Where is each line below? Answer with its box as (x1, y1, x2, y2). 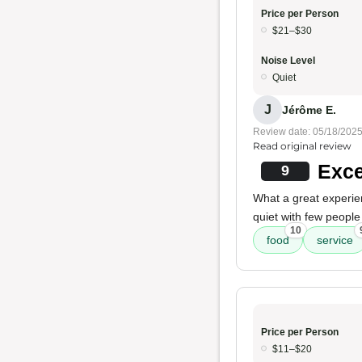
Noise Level (261, 55, 315, 66)
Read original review (253, 140, 351, 152)
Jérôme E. (282, 103, 336, 116)
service (317, 234, 353, 246)
